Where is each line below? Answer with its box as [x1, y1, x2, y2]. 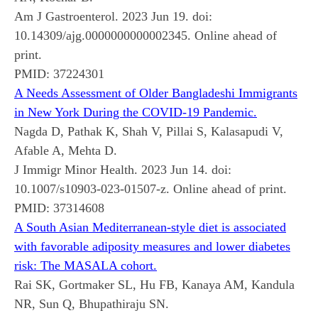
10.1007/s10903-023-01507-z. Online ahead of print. [14, 181, 287, 196]
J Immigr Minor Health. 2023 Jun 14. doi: [14, 162, 231, 177]
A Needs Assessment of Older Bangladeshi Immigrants [14, 85, 297, 100]
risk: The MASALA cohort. [14, 258, 157, 273]
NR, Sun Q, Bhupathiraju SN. [14, 296, 169, 311]
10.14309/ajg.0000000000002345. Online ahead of [14, 28, 277, 43]
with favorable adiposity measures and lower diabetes [14, 238, 290, 253]
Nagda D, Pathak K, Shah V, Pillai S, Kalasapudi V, [14, 124, 283, 138]
